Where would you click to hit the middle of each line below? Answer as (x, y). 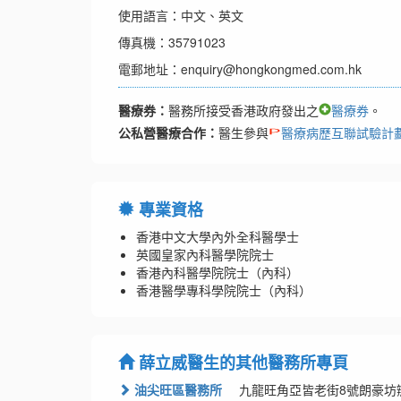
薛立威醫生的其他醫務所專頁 (241, 363)
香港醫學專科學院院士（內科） (224, 290)
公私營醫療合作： (168, 133)
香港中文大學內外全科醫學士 (218, 237)
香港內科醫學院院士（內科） (218, 273)
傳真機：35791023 (172, 43)
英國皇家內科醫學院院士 (205, 255)
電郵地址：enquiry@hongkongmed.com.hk (240, 69)
